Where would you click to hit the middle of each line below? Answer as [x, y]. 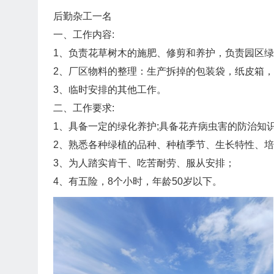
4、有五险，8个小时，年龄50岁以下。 [138, 181]
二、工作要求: [84, 108]
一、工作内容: [84, 35]
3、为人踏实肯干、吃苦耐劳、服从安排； [144, 163]
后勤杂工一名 [83, 16]
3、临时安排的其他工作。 [110, 90]
